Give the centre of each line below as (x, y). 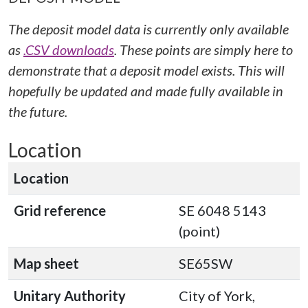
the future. (38, 111)
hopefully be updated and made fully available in (146, 91)
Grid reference (60, 210)
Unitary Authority (70, 296)
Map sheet (46, 263)
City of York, (217, 296)
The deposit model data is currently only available (148, 29)
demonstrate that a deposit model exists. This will (146, 70)
